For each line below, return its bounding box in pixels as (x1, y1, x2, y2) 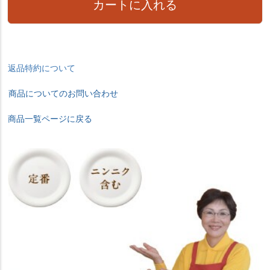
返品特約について (8, 63, 76, 73)
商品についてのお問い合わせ (8, 88, 119, 98)
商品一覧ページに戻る (8, 113, 93, 124)
